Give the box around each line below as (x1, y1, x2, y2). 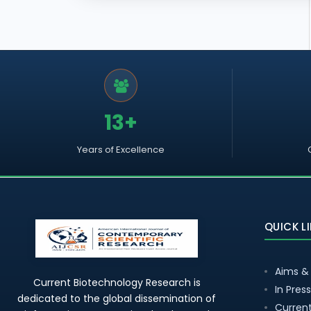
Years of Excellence (77, 143, 165, 156)
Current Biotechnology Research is (33, 276, 201, 290)
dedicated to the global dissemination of (17, 292, 216, 306)
